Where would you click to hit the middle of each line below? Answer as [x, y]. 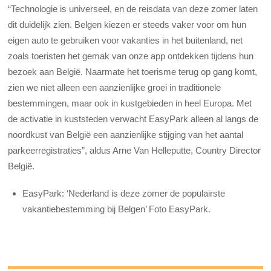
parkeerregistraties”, [48, 151]
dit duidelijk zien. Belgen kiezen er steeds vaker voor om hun [127, 25]
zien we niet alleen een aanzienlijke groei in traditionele [115, 88]
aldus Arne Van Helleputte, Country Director [174, 151]
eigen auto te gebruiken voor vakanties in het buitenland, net [126, 41]
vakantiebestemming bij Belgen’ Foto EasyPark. [117, 209]
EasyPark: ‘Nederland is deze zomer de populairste [124, 193]
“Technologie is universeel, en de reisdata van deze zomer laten [133, 9]
